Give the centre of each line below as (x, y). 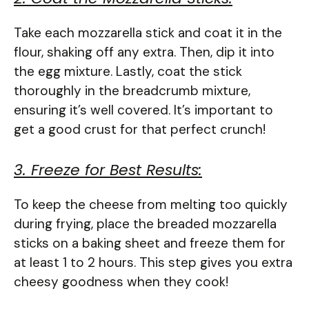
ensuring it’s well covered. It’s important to (143, 110)
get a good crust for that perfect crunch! (140, 129)
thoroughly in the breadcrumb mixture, (132, 90)
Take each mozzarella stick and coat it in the (148, 32)
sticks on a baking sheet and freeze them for (150, 243)
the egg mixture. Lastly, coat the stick (128, 71)
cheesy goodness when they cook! (121, 282)
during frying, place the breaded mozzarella (145, 224)
